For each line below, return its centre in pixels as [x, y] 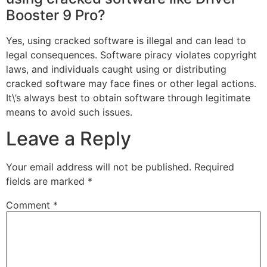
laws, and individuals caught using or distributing [116, 69]
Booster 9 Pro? [56, 15]
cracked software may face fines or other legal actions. [131, 83]
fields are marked [47, 181]
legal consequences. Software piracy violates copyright [131, 55]
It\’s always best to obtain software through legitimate [128, 97]
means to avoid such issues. [69, 112]
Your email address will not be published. [99, 167]
